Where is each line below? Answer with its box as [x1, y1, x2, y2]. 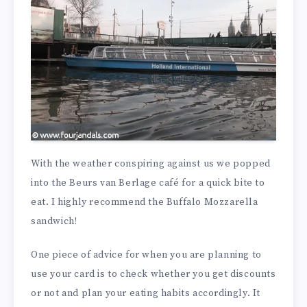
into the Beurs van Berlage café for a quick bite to [31, 177, 265, 190]
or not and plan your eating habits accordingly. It [31, 287, 261, 300]
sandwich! [31, 215, 77, 228]
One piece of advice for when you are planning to [31, 249, 262, 262]
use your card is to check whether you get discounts [31, 268, 276, 281]
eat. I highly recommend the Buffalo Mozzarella [31, 196, 258, 209]
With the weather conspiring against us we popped [31, 158, 271, 171]
